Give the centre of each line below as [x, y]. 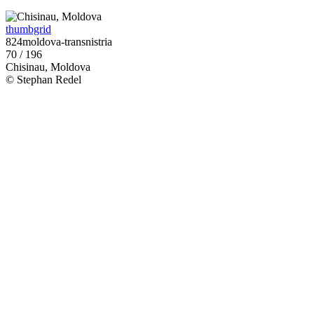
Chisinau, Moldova [48, 67]
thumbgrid [28, 29]
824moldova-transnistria [59, 42]
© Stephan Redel [43, 80]
